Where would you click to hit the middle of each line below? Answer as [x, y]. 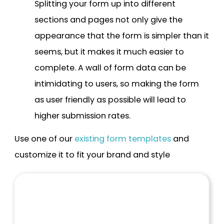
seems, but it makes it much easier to [109, 51]
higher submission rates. [82, 115]
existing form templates [123, 138]
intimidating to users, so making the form [117, 83]
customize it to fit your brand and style [92, 154]
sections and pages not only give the [108, 19]
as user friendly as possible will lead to [110, 99]
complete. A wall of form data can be [110, 67]
